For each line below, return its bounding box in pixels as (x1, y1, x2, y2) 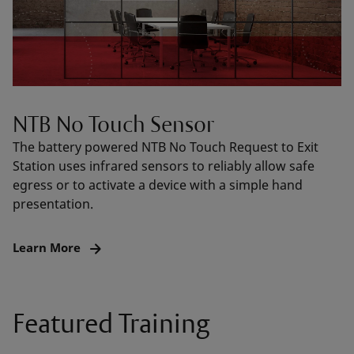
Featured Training (13, 306, 210, 339)
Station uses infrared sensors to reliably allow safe (13, 156, 314, 175)
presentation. (13, 194, 96, 213)
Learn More (13, 239, 84, 256)
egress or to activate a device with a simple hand (13, 175, 303, 194)
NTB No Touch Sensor (13, 110, 214, 137)
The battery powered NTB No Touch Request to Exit (13, 137, 318, 156)
